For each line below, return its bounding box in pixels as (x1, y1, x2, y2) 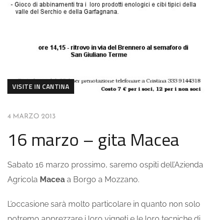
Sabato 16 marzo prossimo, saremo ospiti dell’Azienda (7, 160, 203, 170)
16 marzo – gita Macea (7, 126, 179, 153)
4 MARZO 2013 (7, 113, 55, 121)
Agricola (7, 175, 40, 185)
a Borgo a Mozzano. (65, 175, 139, 185)
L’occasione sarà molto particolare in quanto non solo (7, 199, 200, 209)
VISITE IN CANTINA (12, 82, 70, 92)
